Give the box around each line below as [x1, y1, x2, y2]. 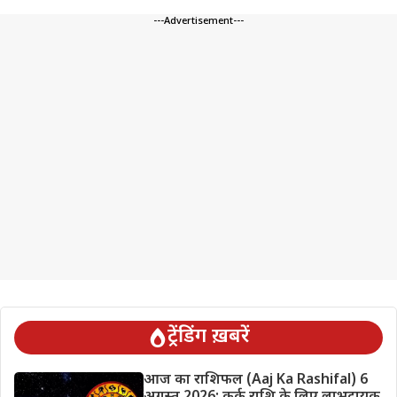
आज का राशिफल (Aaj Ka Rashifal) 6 [143, 370, 368, 390]
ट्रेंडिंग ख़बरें [167, 323, 250, 350]
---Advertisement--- [153, 14, 244, 27]
